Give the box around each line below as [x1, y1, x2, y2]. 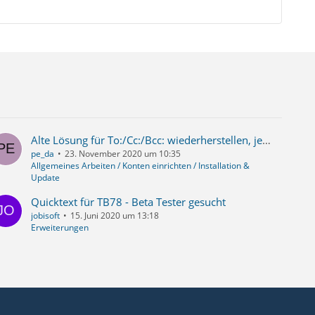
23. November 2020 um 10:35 [65, 148, 181, 160]
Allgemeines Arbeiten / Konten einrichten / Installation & [31, 160, 250, 172]
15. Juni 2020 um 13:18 [70, 210, 160, 222]
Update [31, 172, 60, 184]
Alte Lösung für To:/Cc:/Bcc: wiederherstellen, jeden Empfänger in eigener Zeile [262, 133, 271, 148]
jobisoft [31, 210, 60, 222]
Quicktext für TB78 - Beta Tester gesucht [31, 195, 226, 210]
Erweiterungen [31, 221, 89, 234]
